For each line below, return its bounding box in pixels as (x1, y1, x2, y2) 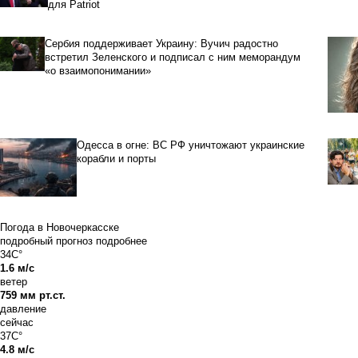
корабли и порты (77, 153, 156, 165)
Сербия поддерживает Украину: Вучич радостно (45, 38, 279, 50)
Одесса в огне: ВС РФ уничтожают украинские (77, 139, 304, 152)
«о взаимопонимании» (45, 65, 152, 78)
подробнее (96, 235, 147, 248)
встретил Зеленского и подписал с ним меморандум (45, 51, 301, 64)
